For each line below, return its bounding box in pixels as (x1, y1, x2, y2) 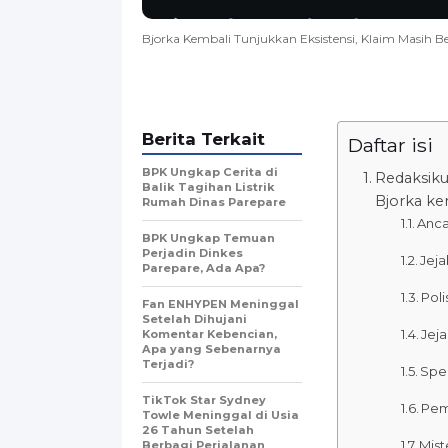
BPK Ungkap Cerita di (142, 164, 278, 179)
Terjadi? (142, 356, 194, 371)
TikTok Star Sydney (142, 392, 266, 407)
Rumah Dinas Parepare (142, 194, 286, 209)
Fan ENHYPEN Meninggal (142, 296, 299, 311)
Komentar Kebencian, (142, 326, 277, 341)
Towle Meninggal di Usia (142, 407, 299, 422)
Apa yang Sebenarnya (142, 341, 281, 356)
